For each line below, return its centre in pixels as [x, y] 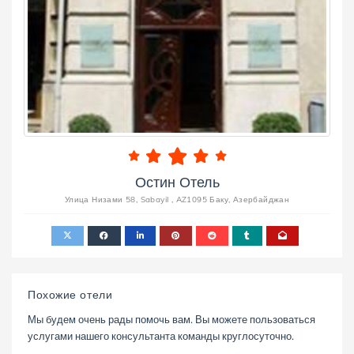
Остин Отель [177, 182]
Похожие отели [70, 294]
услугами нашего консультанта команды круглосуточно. [161, 336]
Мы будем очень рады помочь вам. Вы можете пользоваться [171, 319]
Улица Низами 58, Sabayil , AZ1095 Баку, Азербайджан [177, 200]
